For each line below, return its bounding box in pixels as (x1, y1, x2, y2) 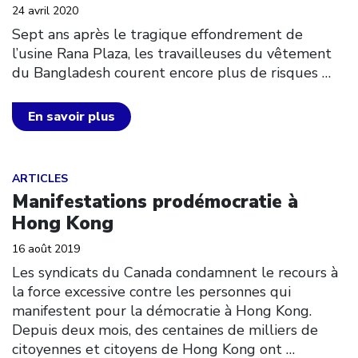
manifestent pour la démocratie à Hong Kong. (12, 301, 320, 320)
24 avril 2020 (12, 2, 78, 18)
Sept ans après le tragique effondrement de (12, 24, 303, 44)
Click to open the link (11, 160, 161, 179)
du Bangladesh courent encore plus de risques (12, 62, 318, 82)
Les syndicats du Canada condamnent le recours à (12, 263, 338, 282)
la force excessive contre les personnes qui (12, 282, 291, 301)
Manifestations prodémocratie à (12, 189, 298, 214)
